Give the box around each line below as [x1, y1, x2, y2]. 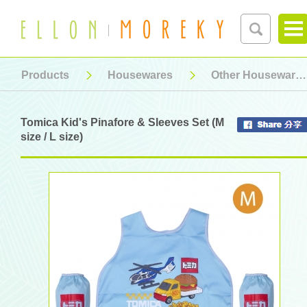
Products [21, 69, 69, 81]
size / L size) [21, 131, 83, 143]
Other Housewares [211, 69, 295, 81]
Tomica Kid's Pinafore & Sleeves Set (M [21, 116, 224, 128]
